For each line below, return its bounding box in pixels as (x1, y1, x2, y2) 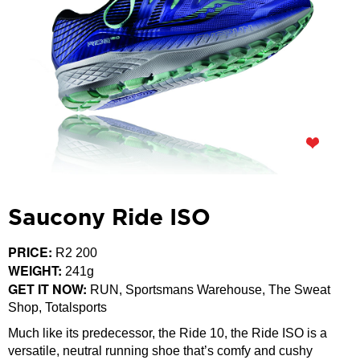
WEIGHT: (8, 261, 65, 280)
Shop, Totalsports (8, 301, 107, 315)
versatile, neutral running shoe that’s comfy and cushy (8, 344, 313, 358)
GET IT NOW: (8, 280, 90, 299)
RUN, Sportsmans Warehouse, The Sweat (90, 283, 330, 297)
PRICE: (8, 243, 55, 262)
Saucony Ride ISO (8, 207, 211, 231)
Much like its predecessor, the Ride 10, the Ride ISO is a (8, 326, 327, 341)
